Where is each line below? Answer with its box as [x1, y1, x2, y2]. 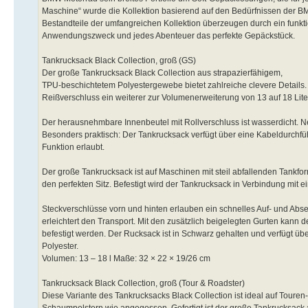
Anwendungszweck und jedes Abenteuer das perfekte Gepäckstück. [42, 30, 295, 41]
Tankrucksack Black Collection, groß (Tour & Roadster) [42, 278, 245, 288]
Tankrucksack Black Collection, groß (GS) [42, 55, 196, 65]
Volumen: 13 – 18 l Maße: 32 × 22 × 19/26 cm [42, 253, 210, 263]
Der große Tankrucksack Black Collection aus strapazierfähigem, [42, 67, 283, 78]
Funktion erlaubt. [42, 142, 104, 152]
